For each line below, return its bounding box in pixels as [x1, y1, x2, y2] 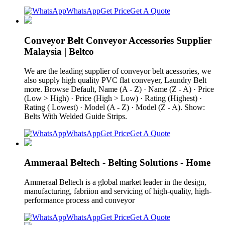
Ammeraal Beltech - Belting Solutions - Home [24, 157, 210, 168]
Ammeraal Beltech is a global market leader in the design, [24, 178, 206, 186]
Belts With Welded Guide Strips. [24, 111, 127, 121]
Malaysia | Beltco [24, 46, 94, 57]
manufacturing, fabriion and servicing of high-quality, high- [24, 187, 211, 195]
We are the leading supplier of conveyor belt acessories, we [24, 66, 211, 75]
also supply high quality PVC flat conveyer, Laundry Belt [24, 75, 206, 84]
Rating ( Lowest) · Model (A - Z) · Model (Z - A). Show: [24, 102, 205, 111]
